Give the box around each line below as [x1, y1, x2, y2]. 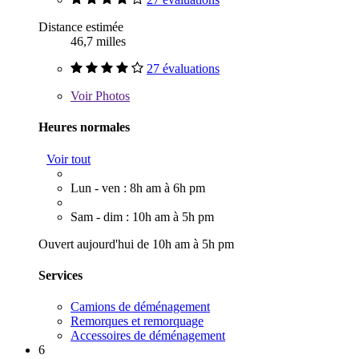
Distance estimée [38, 20, 123, 34]
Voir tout [46, 151, 91, 166]
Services [38, 268, 83, 282]
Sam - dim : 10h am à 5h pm [71, 209, 214, 224]
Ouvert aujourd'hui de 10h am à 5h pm [38, 236, 234, 251]
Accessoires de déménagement [71, 329, 225, 343]
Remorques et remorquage [71, 314, 204, 329]
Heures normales [38, 120, 130, 135]
